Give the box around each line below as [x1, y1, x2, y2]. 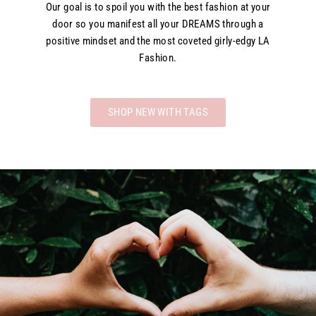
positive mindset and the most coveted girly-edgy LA [46, 35, 270, 48]
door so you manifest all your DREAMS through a [52, 18, 264, 31]
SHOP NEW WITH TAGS [108, 106, 208, 119]
